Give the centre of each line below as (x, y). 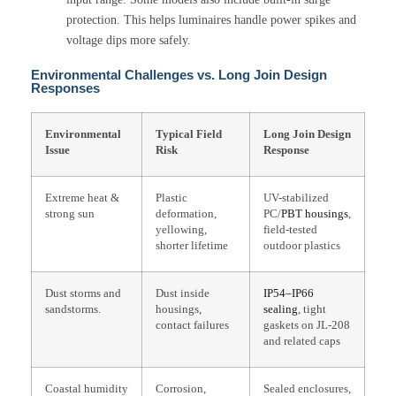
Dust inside (183, 293)
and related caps (302, 341)
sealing (281, 309)
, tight (312, 309)
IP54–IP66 (289, 293)
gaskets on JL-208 (307, 325)
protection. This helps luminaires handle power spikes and (211, 19)
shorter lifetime (192, 245)
